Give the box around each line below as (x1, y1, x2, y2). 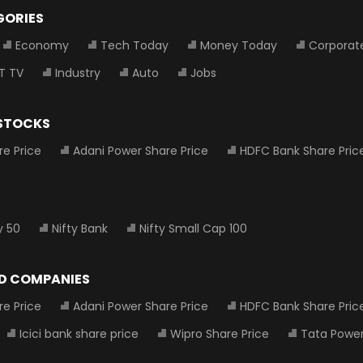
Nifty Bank (52, 220, 108, 237)
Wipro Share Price (170, 326, 269, 342)
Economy (15, 37, 69, 53)
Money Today (200, 37, 277, 53)
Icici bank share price (19, 326, 139, 342)
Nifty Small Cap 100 (139, 220, 247, 237)
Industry (55, 65, 100, 81)
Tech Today (100, 37, 169, 53)
